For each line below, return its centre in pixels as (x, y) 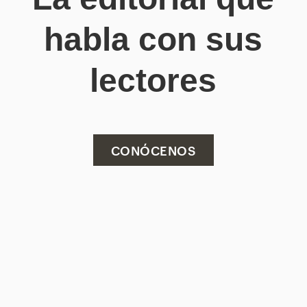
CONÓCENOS (153, 149)
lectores (153, 80)
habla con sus (153, 39)
